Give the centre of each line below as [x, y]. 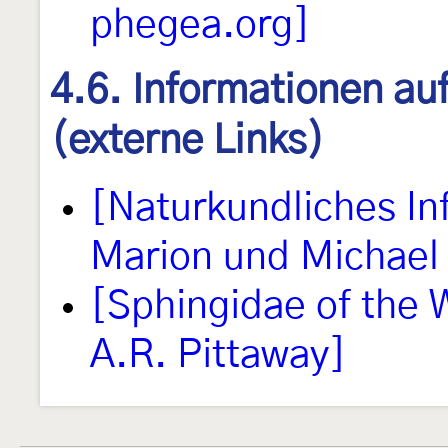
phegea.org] [200, 25]
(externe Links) [187, 140]
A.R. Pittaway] [218, 356]
